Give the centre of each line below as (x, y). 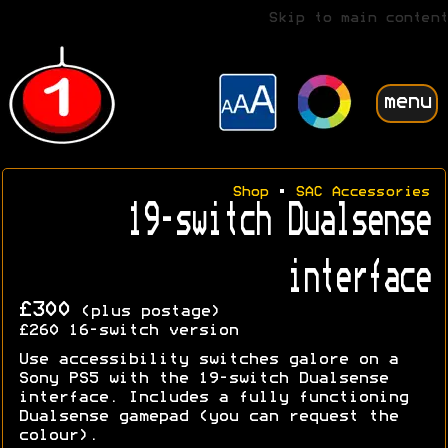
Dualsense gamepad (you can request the (208, 417)
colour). (58, 436)
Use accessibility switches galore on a (208, 360)
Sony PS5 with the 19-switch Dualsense (203, 379)
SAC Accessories (362, 192)
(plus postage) (145, 312)
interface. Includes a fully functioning (213, 398)
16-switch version (148, 331)
